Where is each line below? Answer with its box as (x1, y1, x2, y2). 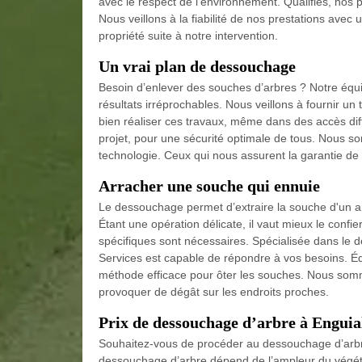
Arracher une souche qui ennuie (99, 177, 320, 195)
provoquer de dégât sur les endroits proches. (99, 285, 329, 298)
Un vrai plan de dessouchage (99, 57, 296, 75)
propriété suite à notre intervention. (99, 29, 278, 42)
